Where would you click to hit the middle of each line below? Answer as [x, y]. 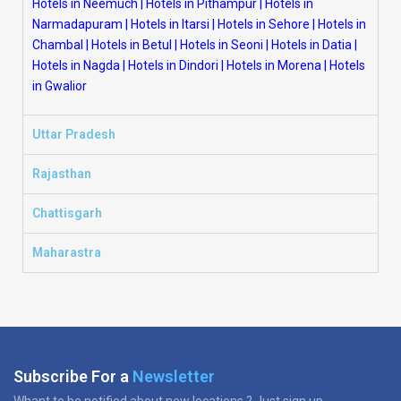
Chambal [58, 45]
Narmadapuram [77, 24]
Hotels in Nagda [76, 65]
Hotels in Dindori [173, 65]
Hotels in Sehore [264, 24]
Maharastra [67, 252]
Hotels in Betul [132, 45]
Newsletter [174, 376]
